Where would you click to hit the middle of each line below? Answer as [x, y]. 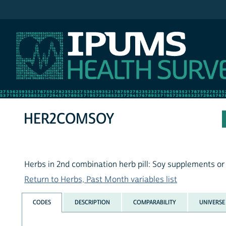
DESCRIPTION [92, 202]
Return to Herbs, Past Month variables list [101, 180]
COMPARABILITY [154, 202]
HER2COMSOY [69, 119]
